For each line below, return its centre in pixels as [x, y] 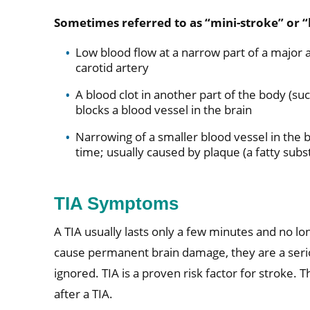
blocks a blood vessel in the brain [163, 109]
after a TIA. [84, 294]
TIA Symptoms [117, 203]
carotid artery [112, 67]
